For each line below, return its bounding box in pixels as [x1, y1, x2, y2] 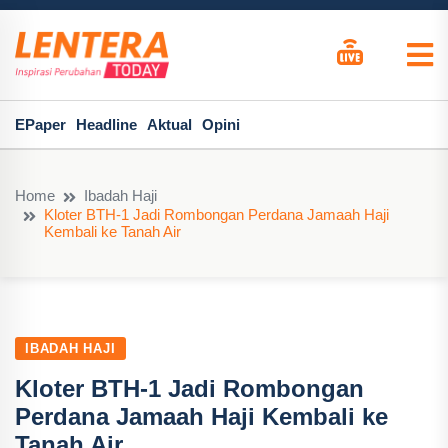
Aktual [147, 116, 192, 133]
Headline [76, 116, 137, 133]
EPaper [15, 116, 66, 133]
